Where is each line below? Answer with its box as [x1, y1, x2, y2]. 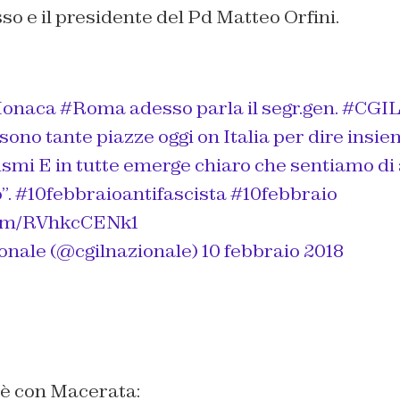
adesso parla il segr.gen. [125, 96, 342, 121]
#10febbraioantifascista [14, 182, 227, 206]
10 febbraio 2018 [201, 239, 344, 263]
